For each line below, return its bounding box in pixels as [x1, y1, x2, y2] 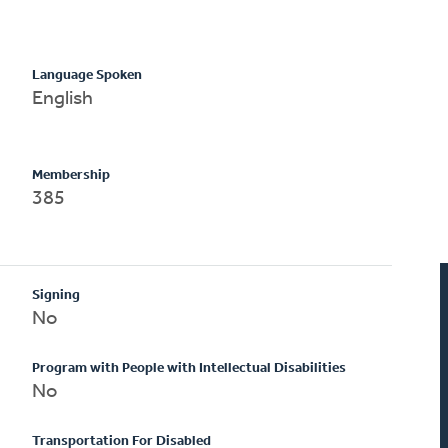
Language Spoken [32, 67, 143, 83]
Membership [32, 167, 111, 183]
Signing [32, 287, 81, 303]
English [32, 88, 94, 109]
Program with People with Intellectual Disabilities [32, 360, 347, 376]
